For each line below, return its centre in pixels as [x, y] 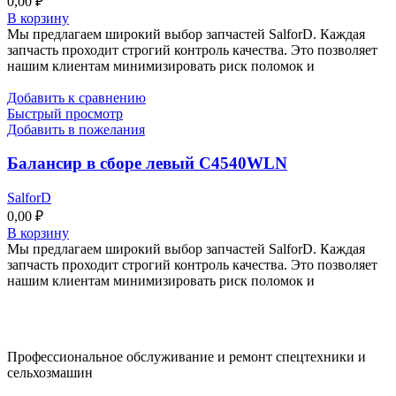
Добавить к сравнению [76, 97]
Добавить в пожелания [76, 129]
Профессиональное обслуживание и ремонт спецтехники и [187, 357]
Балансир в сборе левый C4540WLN [147, 164]
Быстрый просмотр [65, 113]
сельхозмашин [50, 373]
